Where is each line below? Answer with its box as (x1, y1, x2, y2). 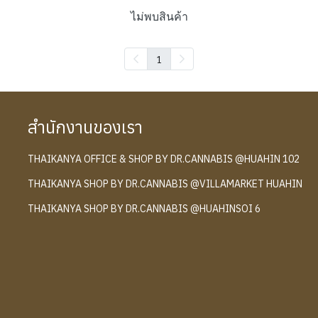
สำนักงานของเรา (27, 116, 143, 138)
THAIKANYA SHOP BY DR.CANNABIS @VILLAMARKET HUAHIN (27, 177, 302, 190)
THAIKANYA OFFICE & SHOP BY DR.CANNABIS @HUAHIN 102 (27, 153, 300, 165)
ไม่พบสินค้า (130, 9, 188, 23)
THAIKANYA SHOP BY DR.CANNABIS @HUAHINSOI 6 (27, 202, 261, 215)
